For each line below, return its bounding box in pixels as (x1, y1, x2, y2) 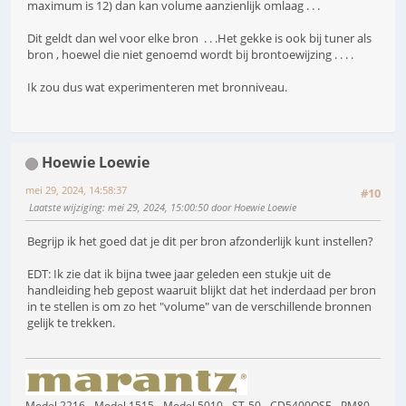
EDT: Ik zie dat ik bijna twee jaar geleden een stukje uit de (27, 266, 331, 283)
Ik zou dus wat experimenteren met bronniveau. (27, 78, 287, 95)
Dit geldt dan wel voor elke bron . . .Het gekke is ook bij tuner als (27, 29, 372, 46)
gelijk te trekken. (27, 314, 115, 332)
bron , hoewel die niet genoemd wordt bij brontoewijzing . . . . (27, 45, 353, 63)
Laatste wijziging (29, 200, 102, 215)
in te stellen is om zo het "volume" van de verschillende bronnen (27, 298, 372, 315)
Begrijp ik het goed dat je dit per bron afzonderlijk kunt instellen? (27, 233, 373, 250)
